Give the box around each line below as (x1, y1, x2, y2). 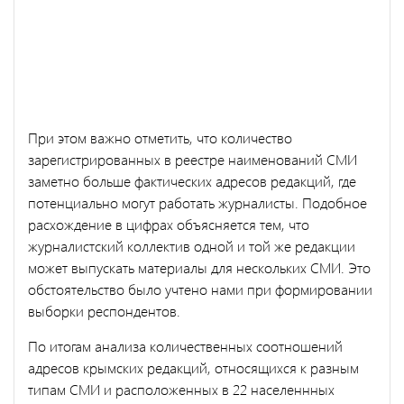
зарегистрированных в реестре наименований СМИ (28, 149, 357, 169)
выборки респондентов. (28, 300, 180, 320)
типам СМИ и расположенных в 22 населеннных (28, 379, 335, 399)
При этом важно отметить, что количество (28, 127, 292, 147)
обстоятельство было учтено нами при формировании (28, 279, 372, 298)
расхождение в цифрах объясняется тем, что (28, 214, 309, 234)
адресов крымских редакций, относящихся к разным (28, 357, 359, 377)
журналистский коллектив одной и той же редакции (28, 235, 355, 255)
